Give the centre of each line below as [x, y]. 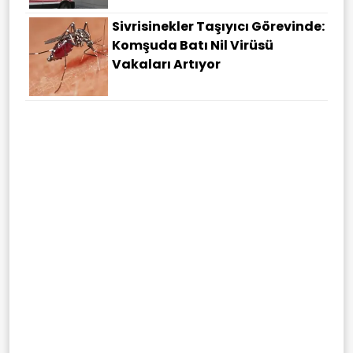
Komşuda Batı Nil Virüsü [193, 45]
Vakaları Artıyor [166, 64]
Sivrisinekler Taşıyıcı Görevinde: [218, 26]
